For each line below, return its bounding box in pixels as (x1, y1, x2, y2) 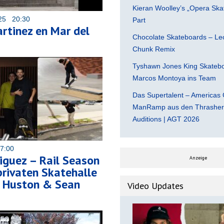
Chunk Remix (132, 44, 175, 53)
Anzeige (189, 154, 207, 161)
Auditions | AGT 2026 (132, 114, 199, 123)
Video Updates (127, 179, 183, 191)
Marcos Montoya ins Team (132, 73, 216, 82)
